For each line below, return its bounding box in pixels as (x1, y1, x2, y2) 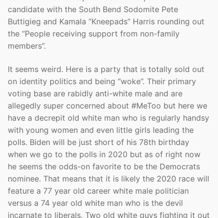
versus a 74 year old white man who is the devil (8, 198, 183, 208)
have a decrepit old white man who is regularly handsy (8, 112, 209, 123)
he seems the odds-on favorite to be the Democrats (8, 161, 200, 171)
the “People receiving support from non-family (8, 29, 180, 39)
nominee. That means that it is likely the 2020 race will (8, 173, 209, 183)
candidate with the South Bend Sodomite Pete (8, 4, 178, 15)
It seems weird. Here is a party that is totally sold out (8, 64, 204, 74)
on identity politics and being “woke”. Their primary (8, 76, 196, 86)
